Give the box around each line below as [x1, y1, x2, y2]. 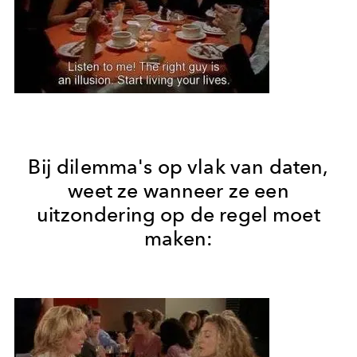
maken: [143, 226, 214, 250]
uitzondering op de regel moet [37, 202, 320, 226]
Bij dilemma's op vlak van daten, [28, 154, 329, 178]
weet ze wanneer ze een [68, 178, 289, 202]
